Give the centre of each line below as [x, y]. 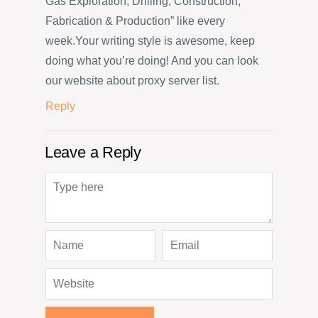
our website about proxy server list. [132, 80]
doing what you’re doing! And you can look [152, 60]
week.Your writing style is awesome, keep [150, 40]
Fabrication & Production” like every [135, 21]
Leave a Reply [93, 152]
